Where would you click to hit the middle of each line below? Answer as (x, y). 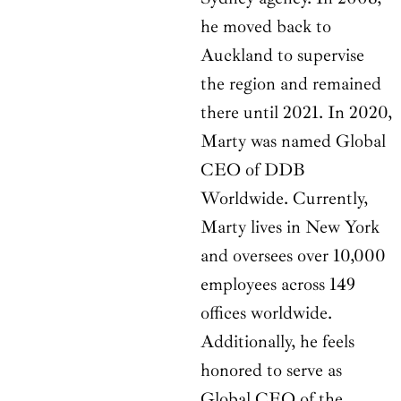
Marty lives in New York (290, 227)
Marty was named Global (293, 141)
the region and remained (291, 84)
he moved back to (266, 27)
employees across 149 (278, 285)
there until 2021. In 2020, (296, 113)
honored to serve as (271, 371)
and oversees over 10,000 (293, 256)
